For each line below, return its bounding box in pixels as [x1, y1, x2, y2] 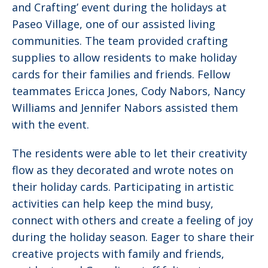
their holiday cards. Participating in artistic [12, 179, 234, 194]
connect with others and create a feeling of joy [12, 213, 253, 228]
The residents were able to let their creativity [12, 146, 247, 161]
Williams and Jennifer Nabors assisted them [12, 100, 238, 115]
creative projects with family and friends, [12, 246, 224, 261]
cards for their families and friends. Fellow [12, 67, 230, 82]
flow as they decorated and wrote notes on [12, 163, 233, 178]
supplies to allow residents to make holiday [12, 50, 237, 65]
